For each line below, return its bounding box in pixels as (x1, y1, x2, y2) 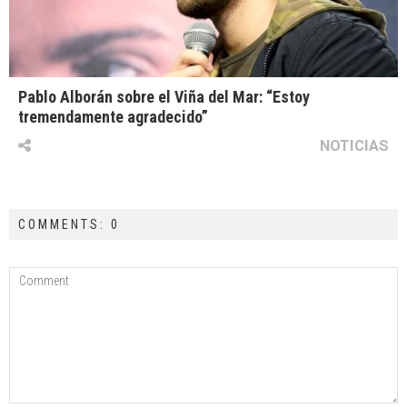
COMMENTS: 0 (18, 217, 120, 233)
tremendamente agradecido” (18, 107, 208, 127)
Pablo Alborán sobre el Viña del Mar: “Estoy (18, 87, 310, 107)
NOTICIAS (320, 136, 389, 155)
